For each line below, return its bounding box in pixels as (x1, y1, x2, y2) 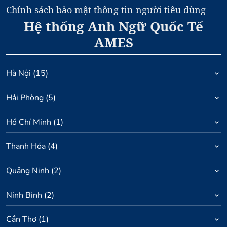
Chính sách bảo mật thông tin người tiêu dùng (6, 3, 206, 16)
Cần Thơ (6, 213, 36, 225)
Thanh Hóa (6, 140, 46, 152)
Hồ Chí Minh (6, 116, 51, 128)
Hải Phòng (6, 92, 44, 103)
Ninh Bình (6, 189, 42, 201)
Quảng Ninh (6, 165, 49, 176)
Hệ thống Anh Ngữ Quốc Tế (24, 17, 203, 35)
